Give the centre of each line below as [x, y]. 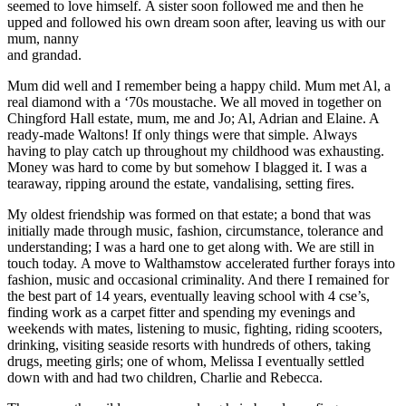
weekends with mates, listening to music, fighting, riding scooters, [195, 328]
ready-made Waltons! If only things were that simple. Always [182, 134]
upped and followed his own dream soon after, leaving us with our [196, 22]
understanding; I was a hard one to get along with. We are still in [191, 246]
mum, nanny [43, 38]
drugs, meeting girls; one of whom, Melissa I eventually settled [186, 361]
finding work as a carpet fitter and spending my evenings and [181, 312]
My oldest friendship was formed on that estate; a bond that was [189, 214]
